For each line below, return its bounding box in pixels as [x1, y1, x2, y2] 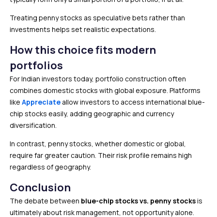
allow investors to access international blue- [61, 97, 205, 107]
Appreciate [22, 97, 61, 107]
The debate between [10, 196, 81, 206]
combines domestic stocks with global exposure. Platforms [10, 86, 201, 95]
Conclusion [10, 180, 71, 195]
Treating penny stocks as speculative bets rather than [10, 13, 185, 23]
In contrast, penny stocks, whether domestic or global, [10, 139, 186, 149]
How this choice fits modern [10, 43, 156, 58]
